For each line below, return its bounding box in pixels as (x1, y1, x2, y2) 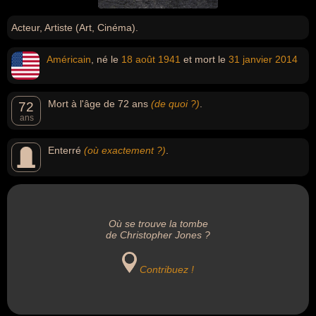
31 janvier (229, 54, 272, 65)
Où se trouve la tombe (108, 218, 208, 229)
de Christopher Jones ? (106, 229, 210, 241)
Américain (47, 54, 91, 65)
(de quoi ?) (151, 98, 200, 109)
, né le (91, 54, 121, 65)
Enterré (48, 145, 84, 156)
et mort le (181, 54, 229, 65)
